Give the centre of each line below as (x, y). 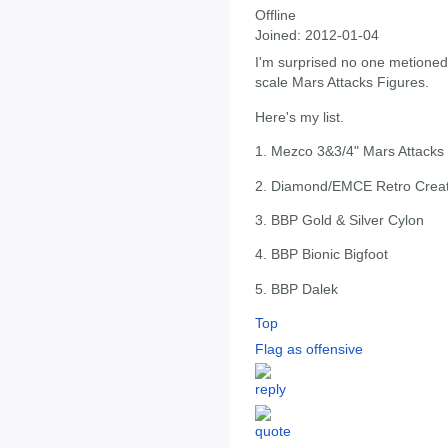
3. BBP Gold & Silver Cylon (339, 219)
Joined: (278, 35)
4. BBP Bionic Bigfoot (321, 254)
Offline (275, 15)
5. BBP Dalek (296, 288)
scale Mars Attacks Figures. (342, 82)
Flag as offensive (309, 349)
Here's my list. (299, 116)
